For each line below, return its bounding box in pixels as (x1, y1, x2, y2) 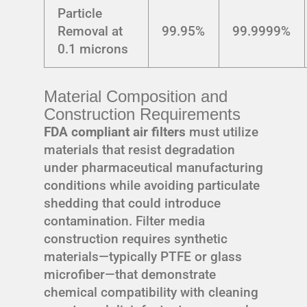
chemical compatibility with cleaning (44, 284, 258, 300)
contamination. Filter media (44, 212, 205, 229)
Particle (58, 5, 103, 21)
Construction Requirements (44, 104, 241, 123)
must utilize (186, 123, 258, 140)
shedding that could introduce (44, 195, 221, 211)
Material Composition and (44, 86, 228, 106)
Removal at (58, 23, 123, 39)
